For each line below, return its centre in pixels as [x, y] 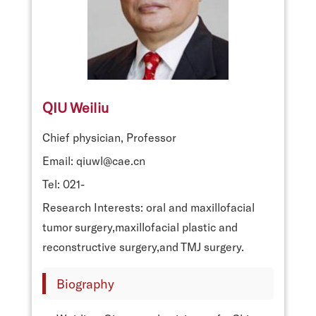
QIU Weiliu [75, 107]
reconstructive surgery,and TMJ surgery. [143, 246]
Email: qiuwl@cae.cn [94, 160]
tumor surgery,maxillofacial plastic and [140, 226]
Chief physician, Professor [109, 137]
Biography [85, 283]
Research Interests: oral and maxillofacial [148, 207]
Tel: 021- [63, 183]
